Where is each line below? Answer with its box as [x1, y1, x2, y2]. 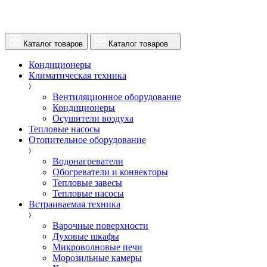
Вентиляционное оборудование [52, 92, 181, 102]
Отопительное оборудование [29, 135, 146, 145]
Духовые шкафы [52, 231, 119, 241]
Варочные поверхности [52, 221, 148, 231]
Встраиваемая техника [29, 199, 120, 209]
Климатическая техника [29, 70, 126, 80]
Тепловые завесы [52, 178, 122, 188]
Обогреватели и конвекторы [52, 167, 168, 177]
